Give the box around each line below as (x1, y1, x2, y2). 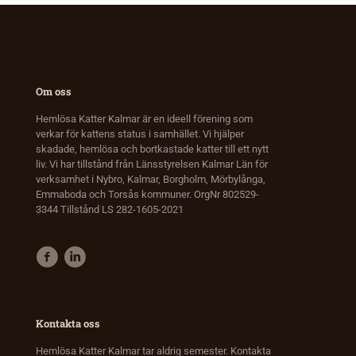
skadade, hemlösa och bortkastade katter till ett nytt (36, 142, 269, 155)
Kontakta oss (36, 315, 100, 331)
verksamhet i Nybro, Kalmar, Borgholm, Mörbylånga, (36, 172, 265, 185)
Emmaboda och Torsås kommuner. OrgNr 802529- (36, 188, 259, 200)
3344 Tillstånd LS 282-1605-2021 (36, 203, 184, 215)
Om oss (36, 83, 72, 99)
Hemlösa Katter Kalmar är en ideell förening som (36, 112, 253, 125)
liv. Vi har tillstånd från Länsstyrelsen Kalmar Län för (36, 157, 268, 170)
